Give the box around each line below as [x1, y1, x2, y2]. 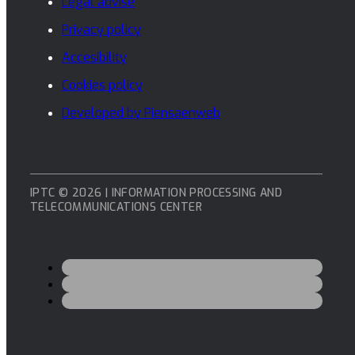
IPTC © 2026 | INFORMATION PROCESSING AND [30, 185, 282, 200]
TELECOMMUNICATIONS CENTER [30, 199, 202, 215]
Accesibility [62, 48, 127, 66]
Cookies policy [62, 76, 143, 94]
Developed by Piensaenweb [62, 104, 220, 121]
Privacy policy [62, 21, 141, 38]
